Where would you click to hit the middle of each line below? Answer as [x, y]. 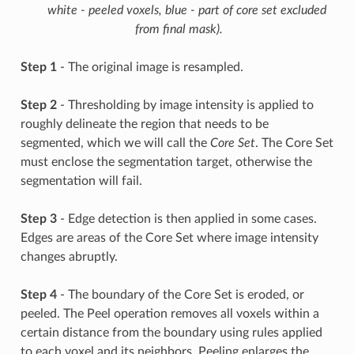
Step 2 [38, 105]
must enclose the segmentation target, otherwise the [166, 162]
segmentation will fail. [81, 181]
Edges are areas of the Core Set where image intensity [169, 238]
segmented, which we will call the [115, 143]
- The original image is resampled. [150, 68]
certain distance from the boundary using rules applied [171, 333]
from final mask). [179, 30]
